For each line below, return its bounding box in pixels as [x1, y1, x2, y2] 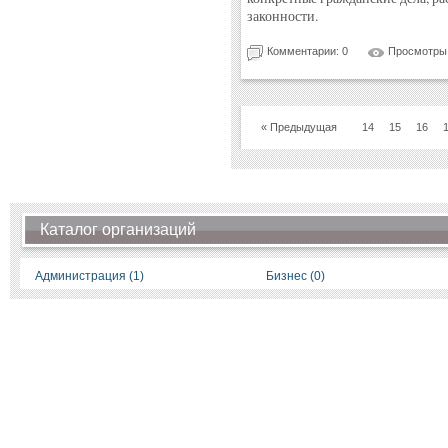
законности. [246, 7, 318, 25]
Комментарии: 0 [266, 45, 348, 57]
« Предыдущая [261, 121, 337, 133]
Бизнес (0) [266, 269, 326, 283]
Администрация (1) [35, 269, 144, 283]
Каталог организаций [40, 221, 196, 238]
